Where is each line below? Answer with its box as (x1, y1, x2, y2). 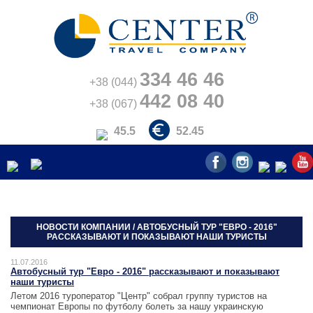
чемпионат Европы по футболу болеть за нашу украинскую (10, 301, 263, 312)
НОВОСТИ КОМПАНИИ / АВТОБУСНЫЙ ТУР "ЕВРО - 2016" (36, 222, 277, 232)
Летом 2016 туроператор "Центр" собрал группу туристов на (10, 291, 267, 301)
